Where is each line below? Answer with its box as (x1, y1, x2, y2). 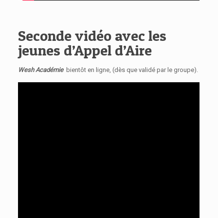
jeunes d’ (18, 41, 75, 59)
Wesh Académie (18, 66, 64, 74)
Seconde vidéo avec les (18, 27, 167, 45)
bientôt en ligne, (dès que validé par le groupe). (63, 66, 199, 74)
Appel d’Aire (74, 41, 152, 59)
